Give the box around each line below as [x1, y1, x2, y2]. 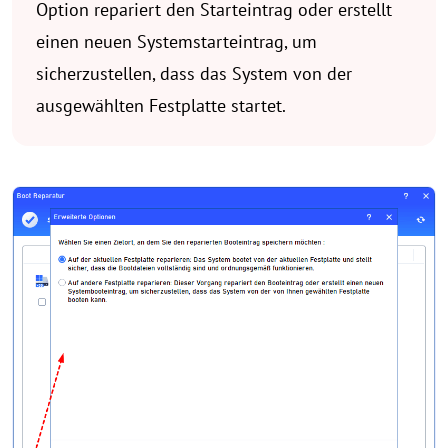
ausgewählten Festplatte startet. [36, 93, 286, 117]
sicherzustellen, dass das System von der [36, 61, 352, 85]
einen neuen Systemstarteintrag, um [36, 29, 317, 53]
